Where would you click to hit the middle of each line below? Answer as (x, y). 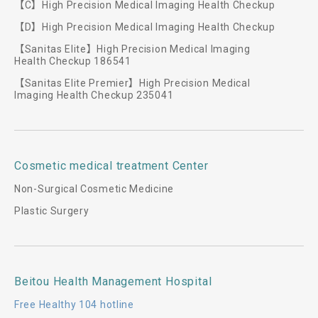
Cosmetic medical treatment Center (111, 166)
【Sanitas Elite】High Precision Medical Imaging (132, 49)
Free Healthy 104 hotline (74, 305)
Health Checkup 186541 (73, 61)
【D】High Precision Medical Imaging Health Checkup (145, 27)
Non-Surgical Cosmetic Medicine (94, 189)
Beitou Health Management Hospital (113, 281)
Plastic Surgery (52, 211)
